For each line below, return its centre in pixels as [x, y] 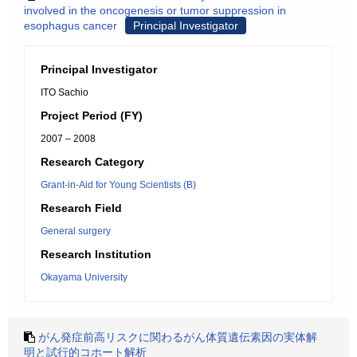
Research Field [81, 208]
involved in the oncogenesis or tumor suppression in [155, 10]
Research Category [92, 162]
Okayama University [84, 277]
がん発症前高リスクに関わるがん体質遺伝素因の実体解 [178, 337]
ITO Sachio [65, 92]
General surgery [76, 231]
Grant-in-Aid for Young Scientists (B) [118, 185]
